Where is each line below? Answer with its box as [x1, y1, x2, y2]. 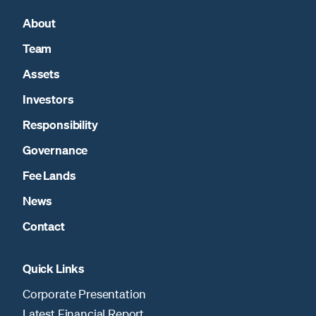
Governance [23, 142, 88, 157]
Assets [23, 66, 60, 81]
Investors [23, 91, 74, 107]
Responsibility [23, 116, 98, 132]
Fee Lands [23, 167, 76, 183]
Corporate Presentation [23, 286, 147, 301]
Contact [23, 218, 65, 233]
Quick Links [23, 260, 85, 276]
